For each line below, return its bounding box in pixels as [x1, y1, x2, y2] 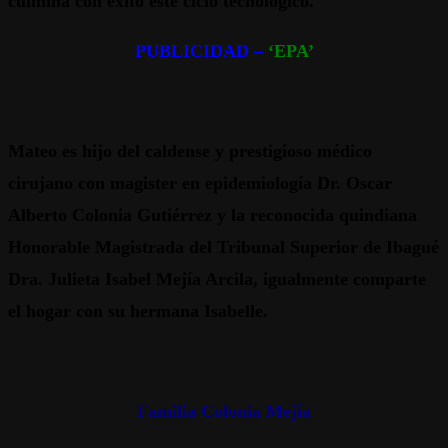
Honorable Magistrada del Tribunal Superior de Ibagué [8, 237, 439, 258]
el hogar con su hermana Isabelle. [8, 301, 268, 322]
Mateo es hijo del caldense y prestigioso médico [8, 141, 372, 162]
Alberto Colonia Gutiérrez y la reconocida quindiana [8, 205, 417, 226]
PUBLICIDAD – [134, 41, 268, 62]
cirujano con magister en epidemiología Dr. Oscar [8, 173, 392, 194]
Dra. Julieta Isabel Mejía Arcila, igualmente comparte [8, 269, 426, 290]
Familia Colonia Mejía [137, 401, 311, 422]
